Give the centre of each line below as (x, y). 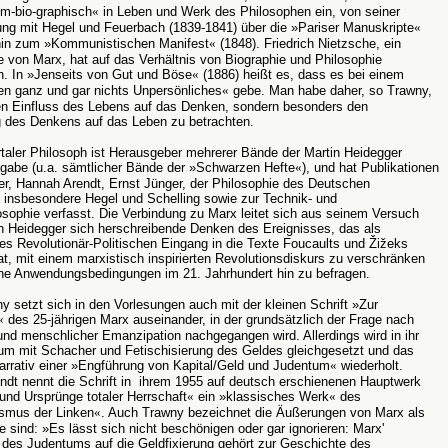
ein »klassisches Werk (261, 396)
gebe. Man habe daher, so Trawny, (330, 90)
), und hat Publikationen (370, 167)
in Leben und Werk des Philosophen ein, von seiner (249, 11)
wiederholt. (370, 365)
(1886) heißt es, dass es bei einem (301, 74)
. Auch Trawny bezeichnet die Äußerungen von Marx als (263, 412)
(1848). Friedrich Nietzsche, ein (308, 43)
